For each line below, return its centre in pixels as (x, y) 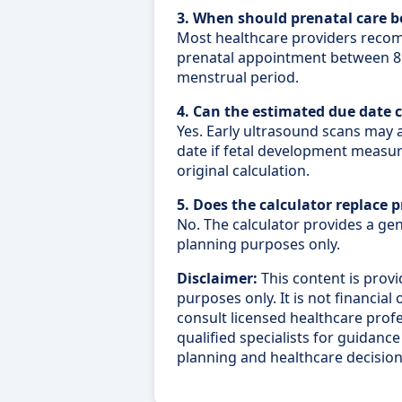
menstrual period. (238, 77)
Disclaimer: (217, 278)
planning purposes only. (258, 244)
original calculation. (243, 170)
